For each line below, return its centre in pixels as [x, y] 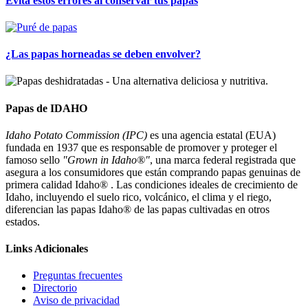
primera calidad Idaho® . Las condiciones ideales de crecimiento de [152, 184]
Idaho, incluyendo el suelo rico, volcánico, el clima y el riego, [139, 197]
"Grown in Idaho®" [106, 159]
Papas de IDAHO [46, 108]
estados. [23, 221]
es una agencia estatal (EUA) [211, 135]
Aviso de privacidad [76, 300]
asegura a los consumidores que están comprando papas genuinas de [153, 172]
